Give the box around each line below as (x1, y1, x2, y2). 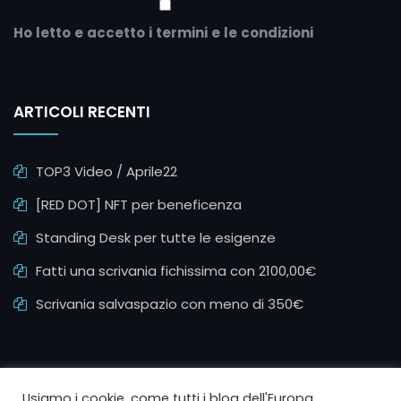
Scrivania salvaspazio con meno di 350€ (36, 294, 303, 314)
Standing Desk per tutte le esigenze (36, 228, 276, 248)
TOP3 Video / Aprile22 (36, 162, 177, 182)
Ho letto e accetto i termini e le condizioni (13, 23, 313, 43)
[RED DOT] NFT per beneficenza (36, 195, 242, 215)
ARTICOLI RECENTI (13, 101, 150, 124)
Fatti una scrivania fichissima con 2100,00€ (36, 261, 316, 281)
